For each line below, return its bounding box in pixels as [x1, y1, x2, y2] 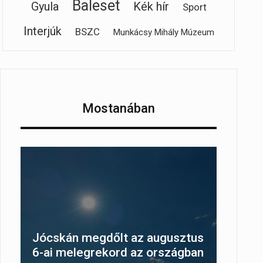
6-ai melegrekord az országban [32, 245, 204, 260]
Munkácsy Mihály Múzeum [113, 27, 214, 38]
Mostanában [82, 100, 155, 116]
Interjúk [23, 24, 62, 38]
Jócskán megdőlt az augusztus [32, 231, 204, 245]
